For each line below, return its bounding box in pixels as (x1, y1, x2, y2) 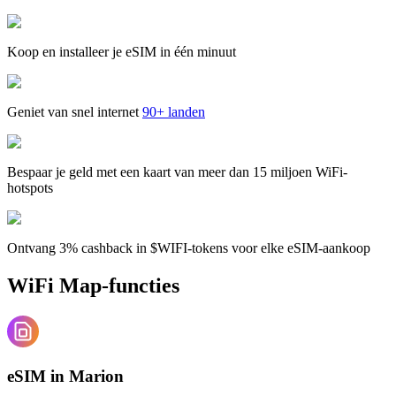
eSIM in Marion (7, 367, 124, 386)
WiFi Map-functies (7, 273, 179, 297)
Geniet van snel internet (7, 103, 139, 119)
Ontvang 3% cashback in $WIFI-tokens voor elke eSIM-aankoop (7, 240, 370, 255)
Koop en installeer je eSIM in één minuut (7, 43, 236, 59)
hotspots (7, 179, 53, 195)
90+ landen (142, 103, 205, 119)
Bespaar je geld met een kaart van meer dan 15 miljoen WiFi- (7, 164, 347, 179)
